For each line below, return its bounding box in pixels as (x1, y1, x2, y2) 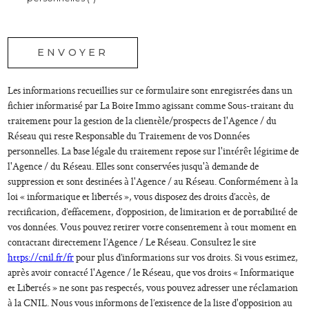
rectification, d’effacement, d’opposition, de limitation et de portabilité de (8, 204, 297, 218)
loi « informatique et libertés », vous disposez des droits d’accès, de (8, 189, 270, 203)
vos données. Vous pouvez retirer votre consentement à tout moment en (8, 219, 297, 233)
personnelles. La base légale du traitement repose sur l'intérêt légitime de (8, 143, 299, 157)
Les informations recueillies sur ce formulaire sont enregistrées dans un (8, 83, 292, 97)
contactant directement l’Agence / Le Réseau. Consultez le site (8, 235, 256, 248)
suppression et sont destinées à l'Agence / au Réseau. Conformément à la (8, 174, 298, 188)
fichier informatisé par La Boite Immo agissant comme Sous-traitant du (8, 98, 294, 112)
